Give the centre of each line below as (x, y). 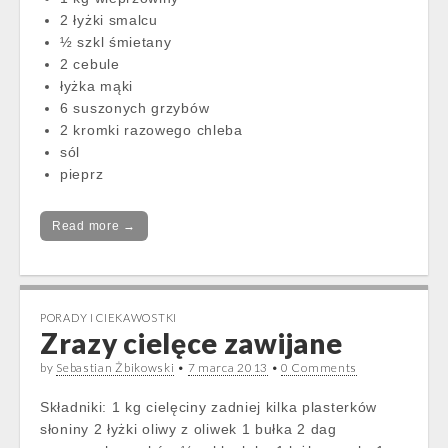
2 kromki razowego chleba (151, 130)
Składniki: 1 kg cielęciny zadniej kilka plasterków (209, 407)
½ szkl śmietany (116, 42)
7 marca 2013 (227, 367)
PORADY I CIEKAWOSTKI (108, 317)
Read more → (94, 226)
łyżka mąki (96, 86)
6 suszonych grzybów (135, 108)
